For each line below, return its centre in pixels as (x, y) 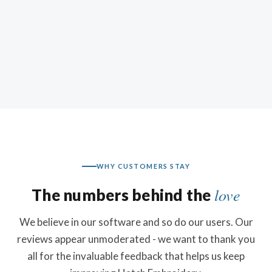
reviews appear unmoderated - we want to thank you (136, 239)
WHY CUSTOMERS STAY (143, 166)
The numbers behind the (123, 195)
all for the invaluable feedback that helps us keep (136, 256)
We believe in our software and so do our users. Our (136, 222)
